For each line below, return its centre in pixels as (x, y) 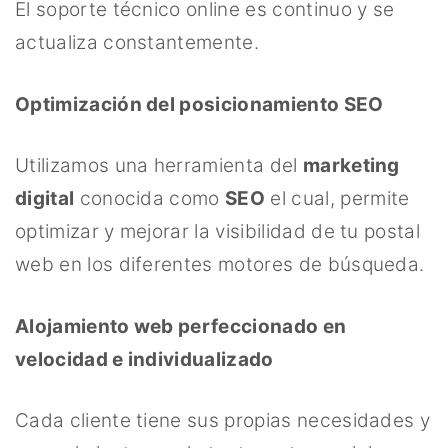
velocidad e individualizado (144, 359)
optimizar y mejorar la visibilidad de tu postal (218, 232)
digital (45, 199)
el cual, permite (337, 199)
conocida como (150, 199)
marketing (351, 166)
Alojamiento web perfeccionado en (181, 326)
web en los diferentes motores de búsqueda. (220, 265)
